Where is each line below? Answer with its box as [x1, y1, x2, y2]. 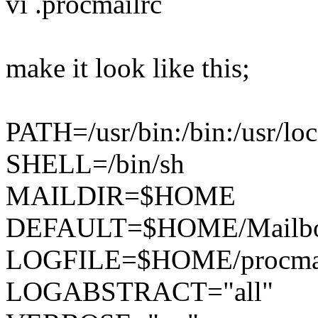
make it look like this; [6, 53, 250, 84]
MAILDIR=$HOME [6, 180, 236, 212]
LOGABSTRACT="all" [6, 276, 273, 307]
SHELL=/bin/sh [6, 148, 185, 180]
